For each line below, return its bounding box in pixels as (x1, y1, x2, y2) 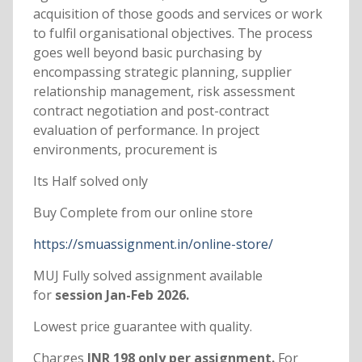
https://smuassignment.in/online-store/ (32, 235, 273, 254)
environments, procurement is (32, 141, 217, 159)
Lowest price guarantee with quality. (32, 318, 252, 336)
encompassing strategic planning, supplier (32, 63, 292, 82)
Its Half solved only (32, 172, 148, 191)
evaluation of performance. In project (32, 121, 259, 140)
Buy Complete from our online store (32, 204, 253, 222)
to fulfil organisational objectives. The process (32, 24, 313, 43)
